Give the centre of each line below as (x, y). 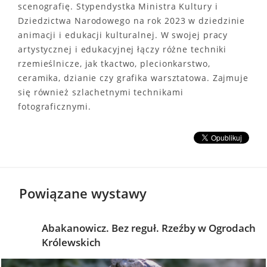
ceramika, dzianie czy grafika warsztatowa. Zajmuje (133, 78)
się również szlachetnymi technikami (101, 92)
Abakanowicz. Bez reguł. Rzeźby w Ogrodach (149, 228)
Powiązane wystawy (83, 193)
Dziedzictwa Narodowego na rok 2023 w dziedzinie (132, 21)
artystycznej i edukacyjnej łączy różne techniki (122, 49)
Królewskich (71, 243)
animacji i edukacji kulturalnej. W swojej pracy (123, 35)
